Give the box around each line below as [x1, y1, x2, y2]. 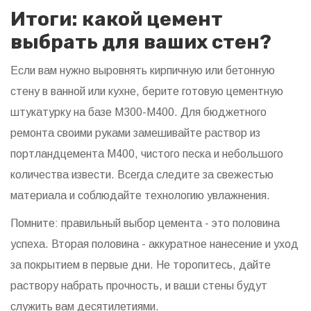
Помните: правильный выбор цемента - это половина [10, 217, 280, 230]
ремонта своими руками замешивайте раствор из [10, 127, 260, 140]
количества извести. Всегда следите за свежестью [10, 169, 274, 181]
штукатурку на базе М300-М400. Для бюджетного [10, 106, 267, 119]
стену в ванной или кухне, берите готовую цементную [10, 85, 283, 98]
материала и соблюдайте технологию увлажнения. [10, 190, 270, 202]
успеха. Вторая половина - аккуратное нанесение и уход [10, 238, 299, 251]
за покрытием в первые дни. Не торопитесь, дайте [10, 259, 271, 271]
